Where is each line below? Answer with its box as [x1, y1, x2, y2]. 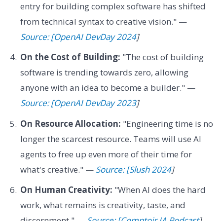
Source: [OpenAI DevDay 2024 [20, 31, 136, 42]
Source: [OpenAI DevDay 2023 [20, 97, 136, 109]
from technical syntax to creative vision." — [20, 15, 187, 27]
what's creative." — [20, 163, 96, 175]
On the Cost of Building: [20, 51, 120, 63]
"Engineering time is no [120, 117, 213, 129]
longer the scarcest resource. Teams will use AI [20, 133, 201, 145]
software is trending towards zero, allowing [20, 67, 188, 78]
